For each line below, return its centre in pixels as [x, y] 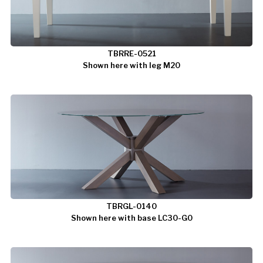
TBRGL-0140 [131, 206]
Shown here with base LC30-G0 [131, 218]
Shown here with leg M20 [131, 65]
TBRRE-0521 [131, 53]
